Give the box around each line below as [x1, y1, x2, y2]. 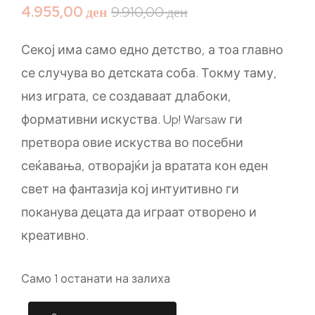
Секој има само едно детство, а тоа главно [21, 41, 283, 58]
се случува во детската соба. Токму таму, [21, 65, 277, 82]
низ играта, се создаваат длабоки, [21, 88, 231, 105]
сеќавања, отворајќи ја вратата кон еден [21, 157, 268, 174]
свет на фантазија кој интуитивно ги [21, 181, 239, 198]
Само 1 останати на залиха [21, 271, 170, 287]
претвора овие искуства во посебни [21, 134, 243, 151]
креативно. [21, 227, 89, 244]
